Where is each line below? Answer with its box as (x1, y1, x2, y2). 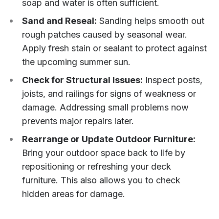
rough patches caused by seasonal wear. (22, 29, 187, 40)
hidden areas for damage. (22, 188, 125, 199)
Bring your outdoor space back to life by (22, 147, 185, 158)
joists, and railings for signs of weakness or (22, 88, 196, 99)
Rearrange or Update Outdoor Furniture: (22, 133, 196, 144)
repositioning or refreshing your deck (22, 161, 171, 172)
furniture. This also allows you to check (22, 175, 180, 185)
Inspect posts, (143, 74, 202, 85)
